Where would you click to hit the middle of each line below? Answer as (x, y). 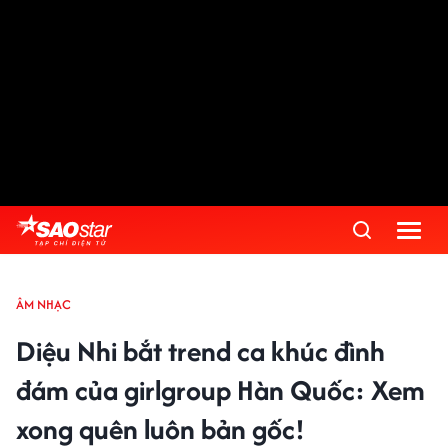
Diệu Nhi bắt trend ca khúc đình (200, 351)
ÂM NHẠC (43, 304)
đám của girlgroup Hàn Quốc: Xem (220, 390)
